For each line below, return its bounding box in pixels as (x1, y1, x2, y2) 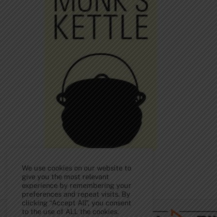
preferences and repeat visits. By (22, 190, 130, 198)
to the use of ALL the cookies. (22, 207, 119, 216)
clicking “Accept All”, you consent (22, 199, 131, 207)
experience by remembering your (22, 181, 131, 189)
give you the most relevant (22, 172, 109, 181)
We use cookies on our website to (22, 164, 131, 172)
